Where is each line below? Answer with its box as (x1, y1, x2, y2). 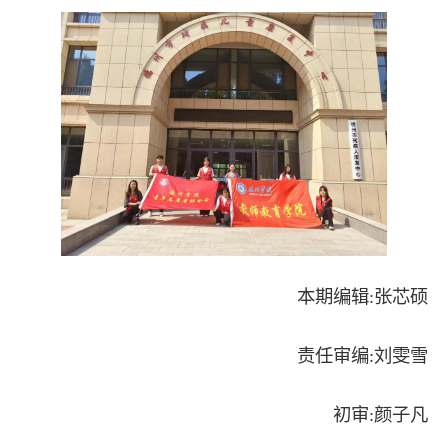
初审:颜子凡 (333, 405, 428, 426)
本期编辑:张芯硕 (297, 287, 428, 308)
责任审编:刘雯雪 (297, 346, 428, 367)
